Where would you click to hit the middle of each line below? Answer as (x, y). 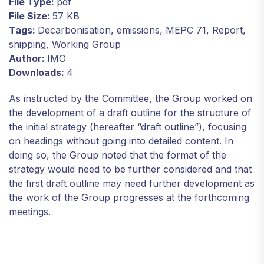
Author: (28, 58)
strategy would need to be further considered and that (130, 169)
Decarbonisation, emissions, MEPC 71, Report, (142, 30)
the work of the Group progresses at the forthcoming (129, 197)
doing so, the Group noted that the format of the (118, 155)
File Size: (31, 16)
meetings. (30, 211)
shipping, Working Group (65, 44)
